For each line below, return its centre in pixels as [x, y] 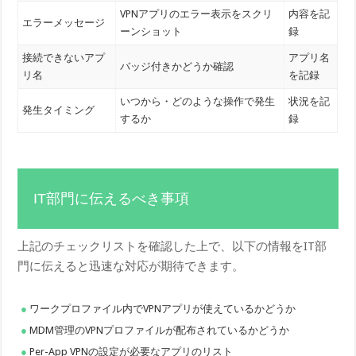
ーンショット [151, 32]
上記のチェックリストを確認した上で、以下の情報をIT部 [172, 246]
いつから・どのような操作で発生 [198, 102]
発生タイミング [59, 110]
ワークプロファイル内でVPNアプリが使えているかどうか [163, 308]
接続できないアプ [64, 58]
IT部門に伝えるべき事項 [112, 198]
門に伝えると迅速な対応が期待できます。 [131, 266]
